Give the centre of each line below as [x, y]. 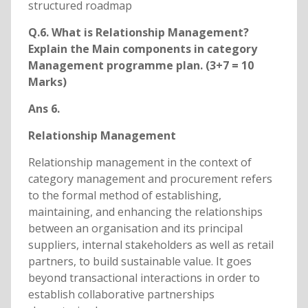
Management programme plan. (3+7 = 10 [141, 66]
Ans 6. [44, 109]
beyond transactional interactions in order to [144, 278]
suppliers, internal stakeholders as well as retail [151, 245]
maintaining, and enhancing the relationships [145, 212]
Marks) [47, 82]
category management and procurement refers [150, 179]
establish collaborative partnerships [121, 295]
